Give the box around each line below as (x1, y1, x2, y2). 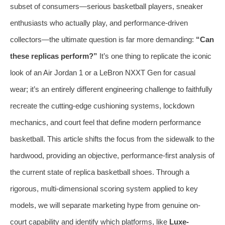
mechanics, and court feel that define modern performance (10, 118, 201, 127)
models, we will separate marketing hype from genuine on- (10, 200, 200, 209)
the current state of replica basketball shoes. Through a (10, 167, 189, 176)
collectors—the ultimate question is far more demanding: (10, 35, 196, 44)
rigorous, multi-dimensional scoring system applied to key (10, 184, 198, 193)
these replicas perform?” (10, 51, 97, 60)
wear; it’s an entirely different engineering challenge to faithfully (10, 84, 212, 93)
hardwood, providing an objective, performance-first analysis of (10, 151, 214, 160)
